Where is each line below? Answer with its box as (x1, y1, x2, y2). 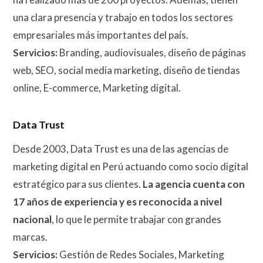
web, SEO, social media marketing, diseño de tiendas (13, 63, 240, 76)
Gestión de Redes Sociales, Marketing (58, 248, 224, 261)
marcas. (13, 230, 48, 243)
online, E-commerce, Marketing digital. (13, 81, 181, 94)
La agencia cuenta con (143, 177, 245, 190)
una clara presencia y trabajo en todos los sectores (13, 11, 233, 23)
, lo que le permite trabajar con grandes (52, 213, 221, 225)
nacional (13, 213, 52, 225)
